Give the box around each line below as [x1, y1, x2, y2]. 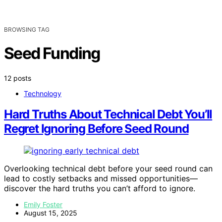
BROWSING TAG [4, 25, 50, 33]
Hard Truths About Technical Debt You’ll [4, 107, 213, 122]
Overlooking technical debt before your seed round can [4, 164, 213, 174]
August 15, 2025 [24, 209, 77, 218]
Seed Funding [4, 44, 100, 63]
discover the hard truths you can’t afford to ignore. [4, 183, 195, 194]
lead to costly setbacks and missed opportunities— [4, 173, 198, 184]
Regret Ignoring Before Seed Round [4, 121, 189, 136]
